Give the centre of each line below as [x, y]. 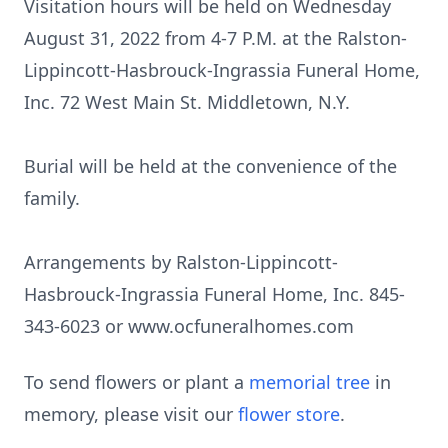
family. [52, 198]
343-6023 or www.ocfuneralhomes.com [189, 326]
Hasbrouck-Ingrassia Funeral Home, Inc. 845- [214, 294]
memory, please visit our [131, 414]
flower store [289, 414]
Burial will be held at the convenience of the [210, 166]
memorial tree [309, 382]
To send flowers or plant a [136, 382]
